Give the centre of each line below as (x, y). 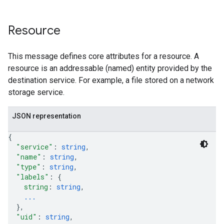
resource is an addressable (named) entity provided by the (110, 68)
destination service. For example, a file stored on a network (111, 80)
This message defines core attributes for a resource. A (103, 56)
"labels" (32, 177)
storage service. (36, 92)
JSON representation (46, 116)
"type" (28, 167)
